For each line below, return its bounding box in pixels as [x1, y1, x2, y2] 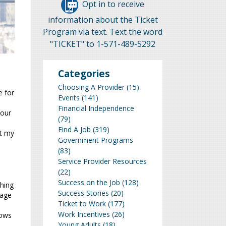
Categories [58, 66, 110, 80]
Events [58, 92, 80, 102]
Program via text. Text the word [43, 26, 162, 37]
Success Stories [58, 188, 109, 198]
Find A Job [58, 124, 91, 134]
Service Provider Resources [58, 156, 147, 166]
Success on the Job [58, 177, 120, 187]
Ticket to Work [58, 198, 106, 208]
